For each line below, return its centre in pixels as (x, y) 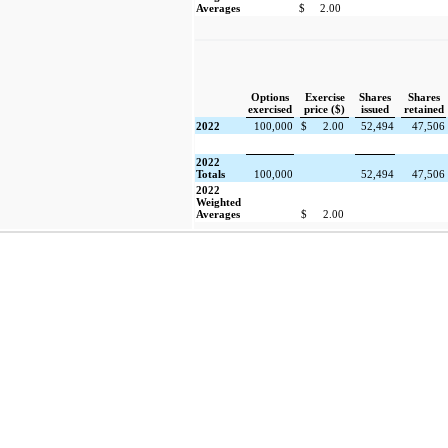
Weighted (219, 202)
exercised (270, 109)
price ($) (324, 109)
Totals (211, 174)
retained (423, 109)
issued (375, 109)
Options (270, 97)
